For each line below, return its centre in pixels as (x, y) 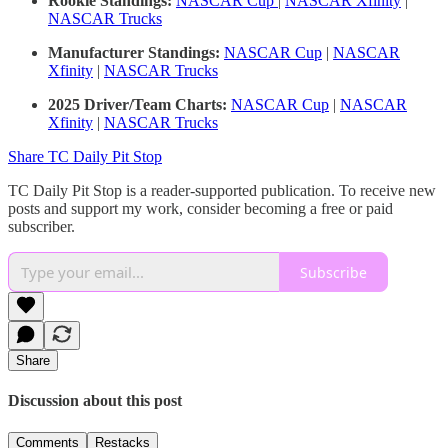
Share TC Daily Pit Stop (85, 157)
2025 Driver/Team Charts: (137, 105)
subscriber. (41, 227)
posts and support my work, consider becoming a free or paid (200, 209)
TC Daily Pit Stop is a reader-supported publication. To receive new (222, 191)
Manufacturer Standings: (136, 53)
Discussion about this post (95, 401)
